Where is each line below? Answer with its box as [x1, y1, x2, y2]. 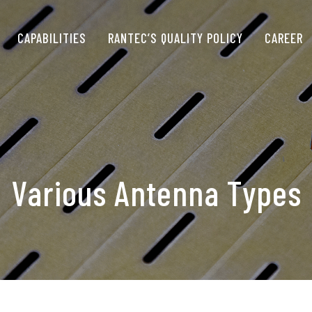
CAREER [265, 30, 303, 46]
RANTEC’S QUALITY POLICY [108, 30, 243, 46]
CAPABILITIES [17, 30, 86, 46]
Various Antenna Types [10, 171, 302, 213]
